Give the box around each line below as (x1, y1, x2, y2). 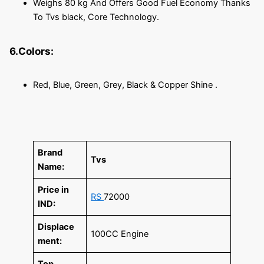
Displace (38, 221, 75, 232)
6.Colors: (9, 44, 54, 57)
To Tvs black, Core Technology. (32, 11, 159, 22)
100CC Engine (91, 228, 149, 239)
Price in (38, 184, 70, 195)
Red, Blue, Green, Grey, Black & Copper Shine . (32, 80, 217, 91)
